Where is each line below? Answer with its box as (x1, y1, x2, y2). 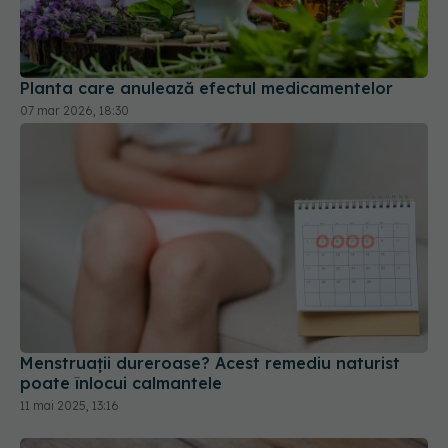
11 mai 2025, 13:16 (20, 338, 119, 354)
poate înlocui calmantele (20, 313, 222, 334)
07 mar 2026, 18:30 (20, 43, 129, 59)
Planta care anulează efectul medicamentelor (20, 18, 393, 39)
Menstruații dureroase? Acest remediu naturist (20, 293, 400, 314)
